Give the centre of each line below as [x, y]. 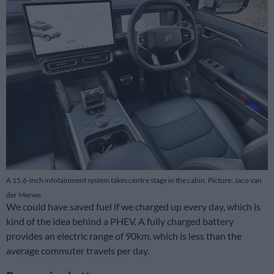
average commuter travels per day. [78, 251]
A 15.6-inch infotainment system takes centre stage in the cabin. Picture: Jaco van [134, 180]
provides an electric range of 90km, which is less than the [124, 236]
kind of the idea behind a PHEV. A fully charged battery [120, 221]
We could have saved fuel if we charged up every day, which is [133, 207]
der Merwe [24, 195]
